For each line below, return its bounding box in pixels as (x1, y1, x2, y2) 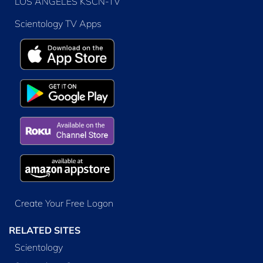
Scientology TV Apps (14, 18, 102, 30)
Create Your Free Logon (14, 197, 113, 210)
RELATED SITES (9, 224, 80, 237)
